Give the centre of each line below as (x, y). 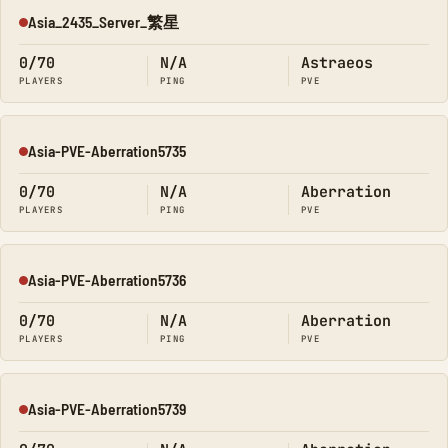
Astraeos (337, 63)
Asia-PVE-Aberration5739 (107, 408)
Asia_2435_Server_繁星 (103, 21)
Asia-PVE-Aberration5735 (107, 150)
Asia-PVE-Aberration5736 (107, 279)
